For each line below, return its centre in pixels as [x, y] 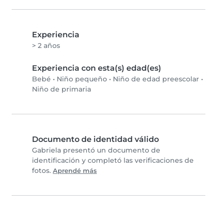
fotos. [42, 171]
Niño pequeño [82, 79]
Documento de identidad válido [95, 139]
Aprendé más [75, 171]
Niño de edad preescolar [156, 79]
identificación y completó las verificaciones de [113, 161]
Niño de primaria [62, 89]
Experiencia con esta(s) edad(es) [97, 68]
